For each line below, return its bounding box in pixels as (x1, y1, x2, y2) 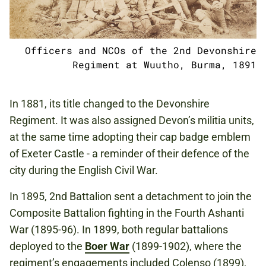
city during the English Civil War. (9, 164, 158, 177)
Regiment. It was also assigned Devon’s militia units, (9, 114, 254, 127)
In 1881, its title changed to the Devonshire (9, 97, 210, 110)
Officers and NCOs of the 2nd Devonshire (25, 44, 256, 57)
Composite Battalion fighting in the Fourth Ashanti (9, 207, 244, 220)
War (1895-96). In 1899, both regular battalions (9, 223, 228, 236)
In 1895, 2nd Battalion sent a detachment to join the (9, 190, 252, 203)
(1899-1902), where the (129, 240, 242, 253)
